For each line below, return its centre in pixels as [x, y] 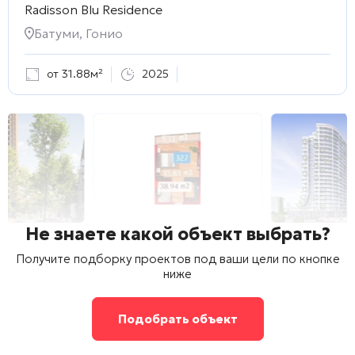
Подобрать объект [177, 319]
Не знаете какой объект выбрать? [177, 234]
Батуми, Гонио [78, 33]
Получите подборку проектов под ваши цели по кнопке [177, 258]
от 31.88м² [75, 74]
